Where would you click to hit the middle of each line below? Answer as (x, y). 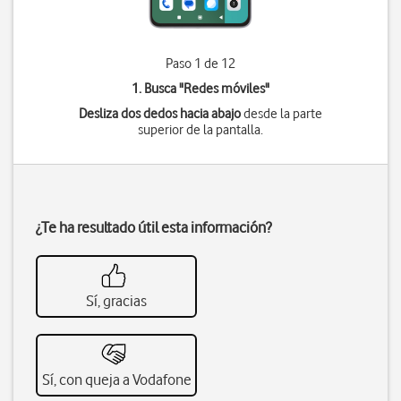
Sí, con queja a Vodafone (116, 380)
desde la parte (281, 114)
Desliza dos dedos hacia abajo (159, 114)
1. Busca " (157, 89)
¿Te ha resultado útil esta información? (154, 227)
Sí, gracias (116, 301)
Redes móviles (224, 89)
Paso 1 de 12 (200, 64)
